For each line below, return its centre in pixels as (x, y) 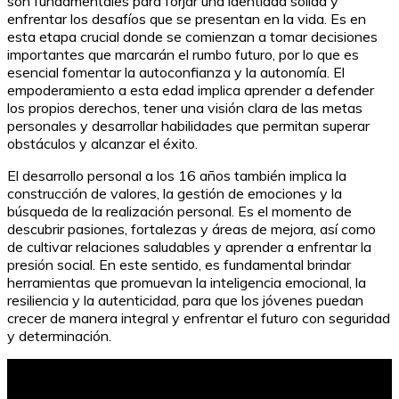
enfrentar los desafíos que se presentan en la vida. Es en (187, 19)
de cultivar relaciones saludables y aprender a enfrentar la (189, 247)
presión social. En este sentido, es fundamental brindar (179, 265)
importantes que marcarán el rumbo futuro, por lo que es (183, 55)
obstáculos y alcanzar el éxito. (102, 144)
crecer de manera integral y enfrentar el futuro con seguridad (199, 318)
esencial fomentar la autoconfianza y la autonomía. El (176, 73)
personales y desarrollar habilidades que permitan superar (188, 126)
